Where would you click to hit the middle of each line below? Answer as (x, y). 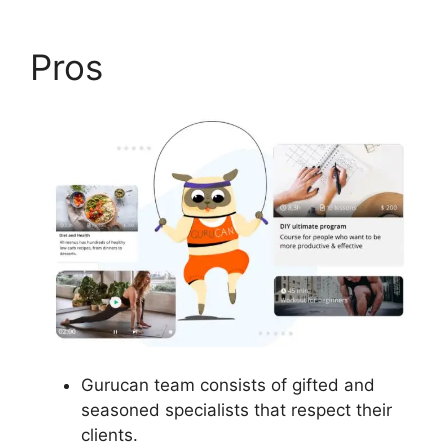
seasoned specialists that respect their (236, 409)
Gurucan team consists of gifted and (228, 384)
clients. (109, 434)
